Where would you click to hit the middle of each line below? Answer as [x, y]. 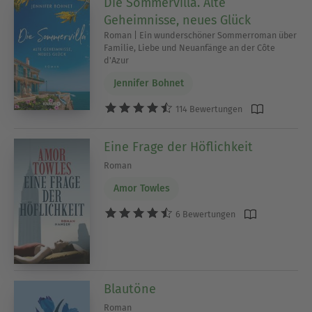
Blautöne [130, 289]
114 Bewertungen [208, 109]
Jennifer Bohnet [148, 84]
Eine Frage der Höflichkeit [179, 147]
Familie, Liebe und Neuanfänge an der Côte [190, 47]
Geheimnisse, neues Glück [178, 20]
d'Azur [117, 60]
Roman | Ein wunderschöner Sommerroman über [201, 35]
